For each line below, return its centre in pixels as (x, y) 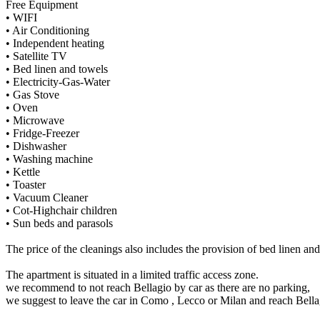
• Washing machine (49, 159)
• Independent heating (55, 43)
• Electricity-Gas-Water (58, 81)
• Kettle (23, 171)
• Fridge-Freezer (42, 133)
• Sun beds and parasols (59, 223)
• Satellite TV (36, 56)
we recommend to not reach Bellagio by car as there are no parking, (158, 287)
